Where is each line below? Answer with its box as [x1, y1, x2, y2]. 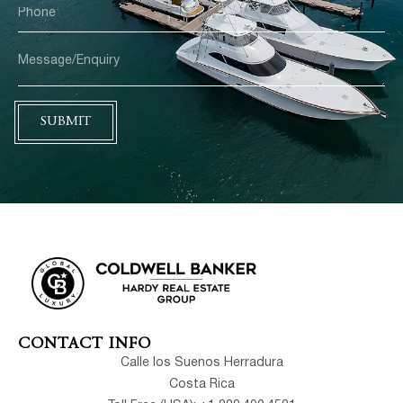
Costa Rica [168, 379, 235, 391]
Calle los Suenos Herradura [120, 357, 283, 370]
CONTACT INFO [18, 336, 151, 354]
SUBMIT [40, 115, 91, 130]
